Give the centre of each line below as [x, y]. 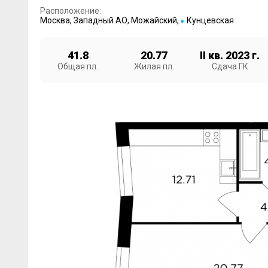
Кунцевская [210, 20]
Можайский [154, 20]
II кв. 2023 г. [230, 55]
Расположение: [70, 11]
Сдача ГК [230, 66]
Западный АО [100, 20]
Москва [55, 20]
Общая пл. [78, 66]
